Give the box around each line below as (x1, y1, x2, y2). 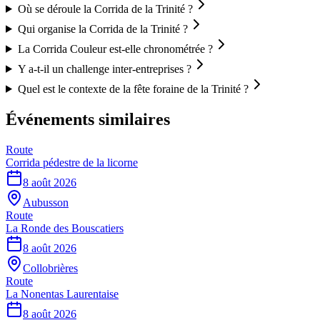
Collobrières (23, 261, 78, 274)
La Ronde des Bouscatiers (6, 221, 124, 234)
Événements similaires (6, 109, 170, 129)
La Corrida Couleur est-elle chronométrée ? (17, 42, 213, 55)
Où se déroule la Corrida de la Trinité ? (17, 2, 193, 15)
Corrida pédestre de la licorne (6, 156, 138, 169)
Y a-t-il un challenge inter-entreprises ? (17, 62, 191, 75)
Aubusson (23, 196, 69, 209)
